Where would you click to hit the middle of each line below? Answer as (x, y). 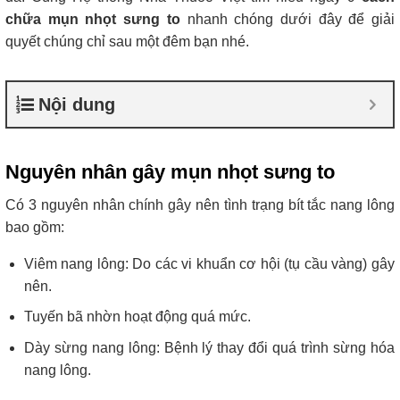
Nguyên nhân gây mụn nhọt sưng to (170, 171)
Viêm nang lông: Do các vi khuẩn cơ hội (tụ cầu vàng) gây (209, 263)
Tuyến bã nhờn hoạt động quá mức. (137, 317)
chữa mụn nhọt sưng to (93, 19)
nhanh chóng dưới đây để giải (287, 19)
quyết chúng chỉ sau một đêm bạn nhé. (127, 41)
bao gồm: (35, 227)
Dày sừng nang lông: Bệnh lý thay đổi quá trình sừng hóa (209, 347)
